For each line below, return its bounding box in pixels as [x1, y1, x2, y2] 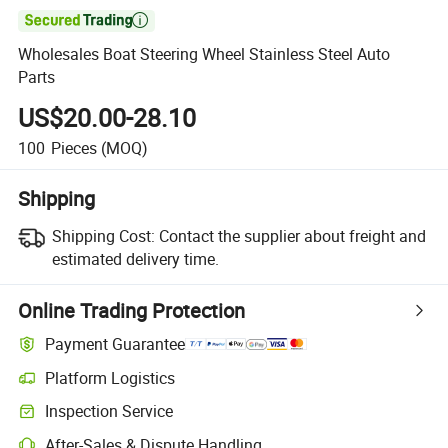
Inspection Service [45, 400, 174, 423]
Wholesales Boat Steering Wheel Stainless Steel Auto [18, 43, 391, 66]
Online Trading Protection [18, 296, 246, 324]
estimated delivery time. [51, 247, 219, 270]
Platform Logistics [45, 366, 176, 389]
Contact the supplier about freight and [158, 224, 426, 247]
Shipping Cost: [51, 224, 155, 247]
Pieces [50, 136, 97, 159]
